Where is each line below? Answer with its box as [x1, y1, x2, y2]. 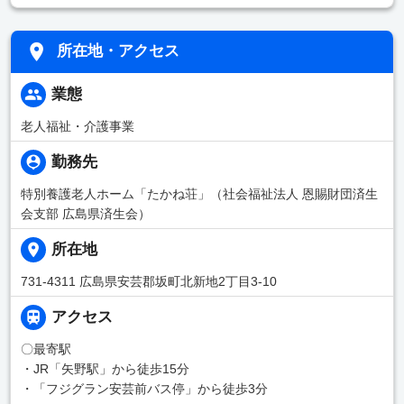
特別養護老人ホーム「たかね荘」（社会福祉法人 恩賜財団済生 [20, 186, 378, 201]
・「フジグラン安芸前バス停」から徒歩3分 [20, 381, 268, 396]
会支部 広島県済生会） [20, 206, 151, 221]
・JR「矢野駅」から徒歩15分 [20, 361, 189, 376]
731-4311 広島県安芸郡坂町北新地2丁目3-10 [20, 273, 277, 289]
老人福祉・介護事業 [20, 118, 134, 133]
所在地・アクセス [57, 42, 180, 60]
